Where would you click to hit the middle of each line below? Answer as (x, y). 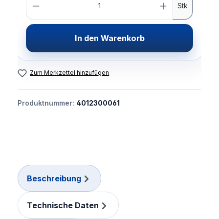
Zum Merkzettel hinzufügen (70, 73)
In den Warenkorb (109, 38)
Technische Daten (63, 205)
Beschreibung (54, 178)
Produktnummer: (47, 103)
